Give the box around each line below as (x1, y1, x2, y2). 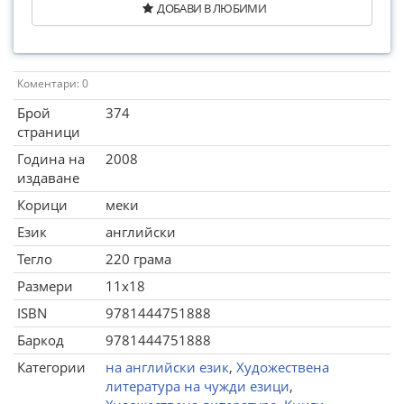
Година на (17, 150, 85, 168)
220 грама (106, 250, 171, 268)
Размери (17, 277, 73, 295)
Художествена (236, 358, 329, 376)
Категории (17, 358, 86, 376)
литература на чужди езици (106, 377, 289, 395)
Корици (17, 196, 68, 214)
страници (17, 123, 80, 141)
